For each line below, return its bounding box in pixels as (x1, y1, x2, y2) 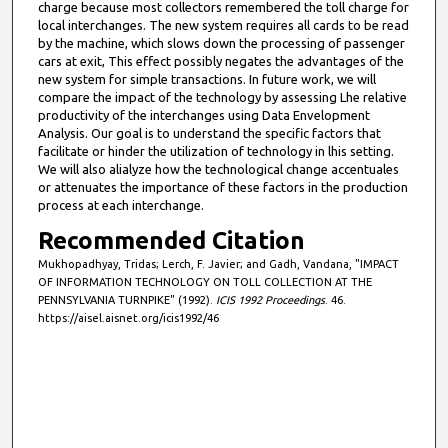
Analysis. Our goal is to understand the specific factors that (37, 126, 381, 141)
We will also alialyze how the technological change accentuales (37, 162, 399, 177)
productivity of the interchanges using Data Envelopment (37, 108, 370, 123)
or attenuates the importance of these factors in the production (37, 180, 408, 195)
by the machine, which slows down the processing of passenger (37, 36, 405, 51)
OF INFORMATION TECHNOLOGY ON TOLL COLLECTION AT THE (37, 276, 372, 289)
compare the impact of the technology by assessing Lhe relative (37, 90, 407, 105)
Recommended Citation (37, 227, 305, 255)
